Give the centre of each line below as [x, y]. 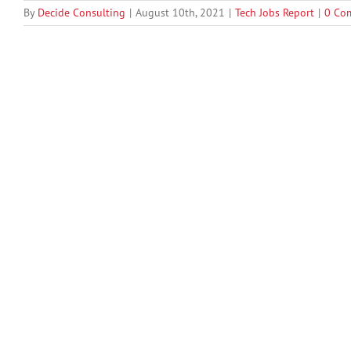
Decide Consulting [81, 13]
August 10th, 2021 [180, 13]
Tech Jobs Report [275, 13]
